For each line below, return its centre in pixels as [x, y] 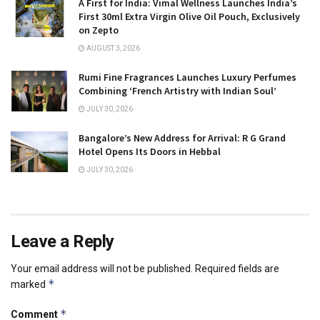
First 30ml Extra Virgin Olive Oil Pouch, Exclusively [189, 16]
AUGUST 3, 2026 [112, 48]
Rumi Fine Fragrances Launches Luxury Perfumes [187, 77]
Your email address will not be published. [102, 268]
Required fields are [237, 268]
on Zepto [99, 30]
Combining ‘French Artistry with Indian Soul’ [177, 90]
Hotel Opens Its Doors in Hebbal [150, 151]
